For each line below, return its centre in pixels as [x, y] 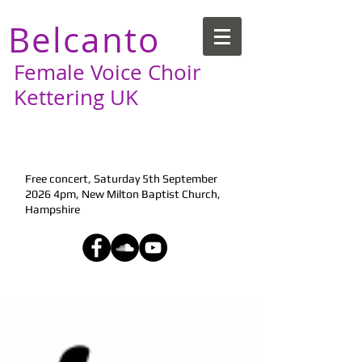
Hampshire [53, 209]
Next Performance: [86, 143]
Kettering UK [73, 97]
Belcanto [84, 40]
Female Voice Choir [105, 72]
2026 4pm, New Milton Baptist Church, [123, 194]
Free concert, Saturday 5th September [121, 179]
